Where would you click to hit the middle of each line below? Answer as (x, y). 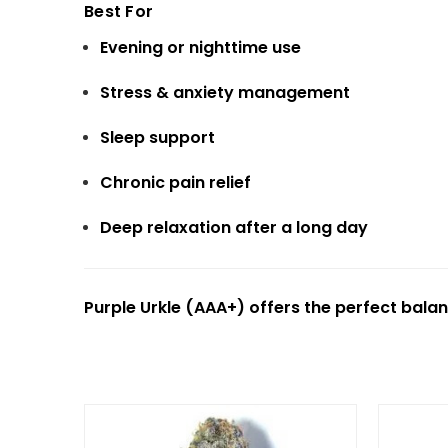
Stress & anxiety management (225, 93)
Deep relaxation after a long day (234, 228)
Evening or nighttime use (201, 48)
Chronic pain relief (176, 183)
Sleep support (158, 138)
